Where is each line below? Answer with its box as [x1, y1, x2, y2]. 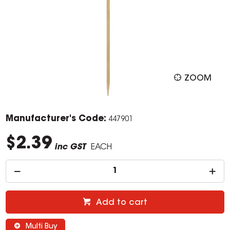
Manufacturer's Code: [6, 114, 107, 124]
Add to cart [96, 199, 147, 207]
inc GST [54, 143, 86, 152]
